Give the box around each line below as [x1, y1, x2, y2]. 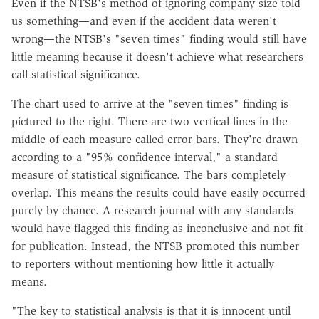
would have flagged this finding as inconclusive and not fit [11, 221, 303, 235]
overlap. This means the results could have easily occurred [11, 185, 305, 199]
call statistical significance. [11, 67, 140, 81]
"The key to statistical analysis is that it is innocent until [11, 303, 291, 318]
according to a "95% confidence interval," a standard [11, 150, 278, 164]
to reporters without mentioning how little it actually [11, 256, 274, 271]
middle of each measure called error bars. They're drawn [11, 132, 298, 146]
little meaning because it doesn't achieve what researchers [11, 49, 303, 63]
